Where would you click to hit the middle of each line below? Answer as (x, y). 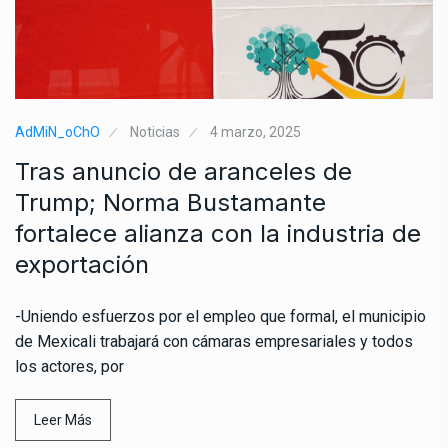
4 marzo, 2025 (255, 131)
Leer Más (63, 419)
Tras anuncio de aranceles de (183, 171)
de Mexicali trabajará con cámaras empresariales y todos (214, 341)
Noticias (155, 131)
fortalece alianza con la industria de (218, 233)
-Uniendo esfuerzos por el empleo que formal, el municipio (220, 316)
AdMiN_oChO (57, 131)
